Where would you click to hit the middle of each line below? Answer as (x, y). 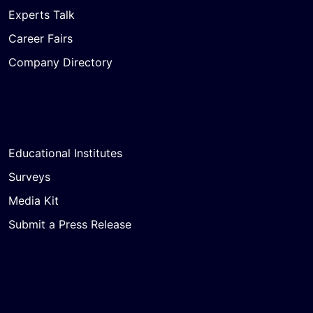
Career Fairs (41, 38)
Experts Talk (42, 14)
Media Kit (34, 200)
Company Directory (60, 62)
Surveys (29, 176)
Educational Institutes (65, 153)
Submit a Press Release (70, 224)
